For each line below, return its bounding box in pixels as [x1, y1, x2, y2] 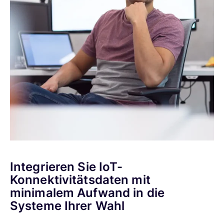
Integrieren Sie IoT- [10, 159, 123, 174]
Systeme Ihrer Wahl [10, 198, 125, 213]
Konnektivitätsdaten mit [10, 172, 150, 187]
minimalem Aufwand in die [10, 185, 164, 200]
